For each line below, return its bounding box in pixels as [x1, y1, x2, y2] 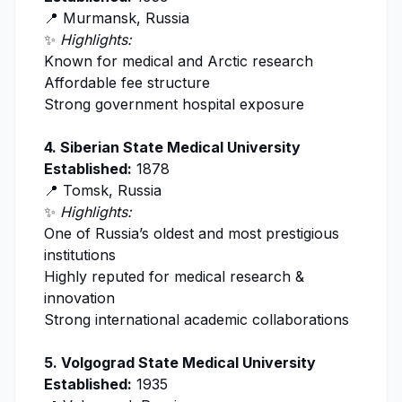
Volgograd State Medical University [61, 354, 316, 372]
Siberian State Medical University [60, 138, 301, 157]
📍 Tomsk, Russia [44, 181, 162, 200]
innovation [44, 289, 115, 308]
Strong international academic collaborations [44, 310, 349, 329]
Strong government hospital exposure [44, 95, 304, 114]
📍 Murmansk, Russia [44, 9, 189, 28]
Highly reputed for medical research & [44, 267, 304, 286]
